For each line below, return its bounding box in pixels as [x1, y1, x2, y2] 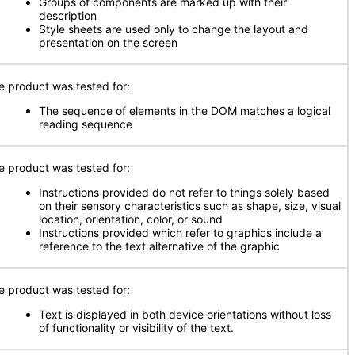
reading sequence [39, 117, 132, 131]
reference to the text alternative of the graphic [39, 239, 280, 253]
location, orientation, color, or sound [39, 212, 223, 226]
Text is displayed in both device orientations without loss [39, 307, 331, 321]
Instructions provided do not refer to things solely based [39, 185, 330, 199]
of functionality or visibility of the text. [39, 321, 234, 334]
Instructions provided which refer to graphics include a [39, 226, 322, 239]
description [39, 9, 97, 22]
